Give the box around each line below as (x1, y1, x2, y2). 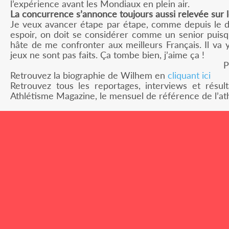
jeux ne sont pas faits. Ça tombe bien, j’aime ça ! (10, 49, 204, 60)
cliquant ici (168, 69, 211, 81)
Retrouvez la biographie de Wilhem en (10, 69, 168, 81)
